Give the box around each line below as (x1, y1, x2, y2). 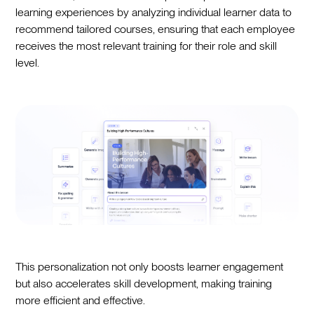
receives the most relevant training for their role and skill (15, 39, 278, 53)
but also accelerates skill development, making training (15, 277, 273, 291)
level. (15, 55, 40, 69)
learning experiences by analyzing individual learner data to (15, 5, 292, 19)
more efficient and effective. (15, 294, 146, 308)
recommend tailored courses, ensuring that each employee (15, 22, 296, 36)
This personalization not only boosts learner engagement (15, 260, 284, 274)
